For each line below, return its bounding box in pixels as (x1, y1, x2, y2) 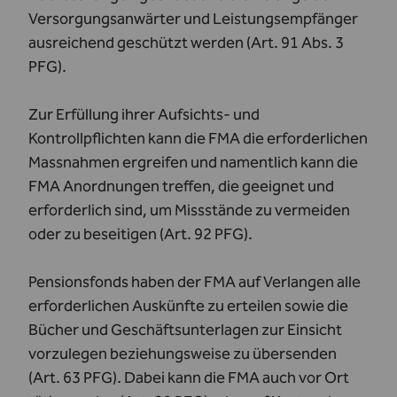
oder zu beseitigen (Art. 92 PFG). (28, 224, 253, 244)
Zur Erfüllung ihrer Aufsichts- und (28, 105, 260, 124)
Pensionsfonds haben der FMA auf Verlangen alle (28, 272, 361, 292)
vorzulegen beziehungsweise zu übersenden (28, 344, 337, 363)
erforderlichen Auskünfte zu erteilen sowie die (28, 296, 348, 315)
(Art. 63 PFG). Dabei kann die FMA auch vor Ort (28, 368, 349, 387)
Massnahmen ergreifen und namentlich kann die (28, 152, 358, 172)
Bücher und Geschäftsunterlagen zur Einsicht (28, 320, 342, 339)
